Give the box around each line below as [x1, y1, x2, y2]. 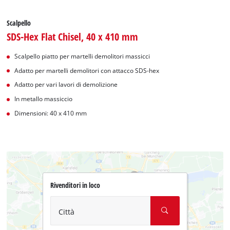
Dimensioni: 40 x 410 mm [14, 109, 87, 117]
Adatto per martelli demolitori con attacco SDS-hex [14, 66, 160, 74]
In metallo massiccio [14, 95, 73, 103]
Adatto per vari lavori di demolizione [14, 81, 118, 89]
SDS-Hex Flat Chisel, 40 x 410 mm [7, 29, 139, 44]
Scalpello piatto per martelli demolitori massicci [14, 52, 150, 60]
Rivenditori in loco [50, 180, 100, 190]
